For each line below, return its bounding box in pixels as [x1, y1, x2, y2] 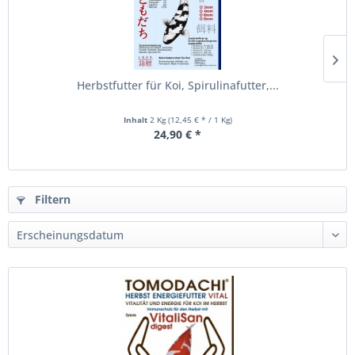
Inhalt [123, 114, 150, 125]
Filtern [32, 192, 71, 207]
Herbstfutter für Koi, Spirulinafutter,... [76, 78, 279, 93]
